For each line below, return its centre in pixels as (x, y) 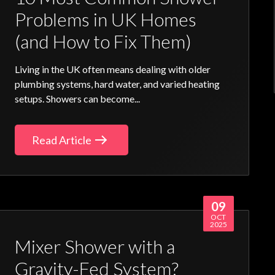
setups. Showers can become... (78, 99)
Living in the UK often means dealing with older (113, 69)
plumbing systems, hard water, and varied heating (118, 84)
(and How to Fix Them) (103, 41)
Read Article (62, 140)
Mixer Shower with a (95, 246)
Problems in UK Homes (106, 19)
